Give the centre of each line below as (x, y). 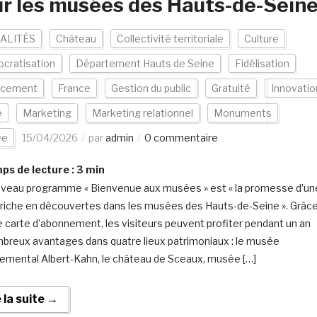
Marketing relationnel (142, 113)
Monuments (242, 113)
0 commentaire (181, 138)
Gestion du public (151, 88)
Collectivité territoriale (170, 39)
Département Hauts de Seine (145, 63)
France (74, 88)
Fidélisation (262, 63)
